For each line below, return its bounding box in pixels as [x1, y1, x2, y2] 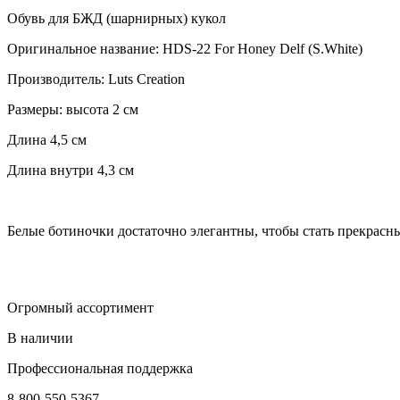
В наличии [7, 329, 73, 346]
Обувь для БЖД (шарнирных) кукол [7, 10, 226, 26]
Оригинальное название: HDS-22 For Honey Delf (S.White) [7, 40, 362, 56]
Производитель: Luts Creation [7, 71, 185, 87]
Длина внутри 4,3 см [7, 162, 134, 178]
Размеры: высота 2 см [7, 101, 138, 117]
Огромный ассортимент [7, 299, 154, 315]
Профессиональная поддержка [7, 360, 193, 376]
